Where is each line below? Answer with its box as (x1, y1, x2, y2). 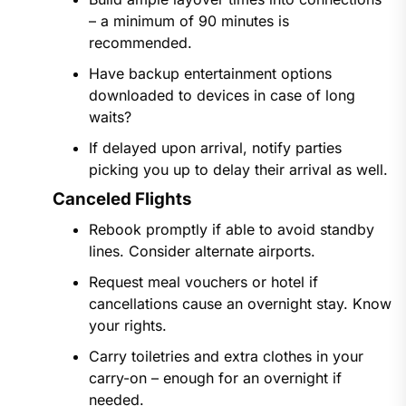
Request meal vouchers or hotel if (88, 273, 318, 292)
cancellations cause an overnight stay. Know (88, 295, 391, 314)
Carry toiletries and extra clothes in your (88, 347, 363, 366)
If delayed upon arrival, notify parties (88, 139, 342, 158)
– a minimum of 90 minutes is (88, 12, 289, 31)
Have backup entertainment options (88, 64, 332, 83)
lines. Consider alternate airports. (88, 242, 315, 261)
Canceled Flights (52, 188, 191, 210)
